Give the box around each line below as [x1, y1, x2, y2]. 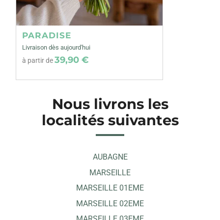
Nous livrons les [52, 95, 168, 112]
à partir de [22, 56, 55, 64]
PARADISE [22, 30, 71, 40]
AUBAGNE [92, 152, 128, 162]
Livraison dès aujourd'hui [22, 44, 90, 51]
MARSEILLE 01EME [76, 183, 144, 193]
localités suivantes [41, 111, 179, 129]
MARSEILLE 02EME [76, 198, 144, 208]
